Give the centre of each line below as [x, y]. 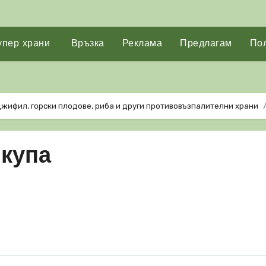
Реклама [142, 44]
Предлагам [206, 44]
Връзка [86, 44]
